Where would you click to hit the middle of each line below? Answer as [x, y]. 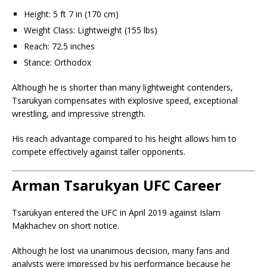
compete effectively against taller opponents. [99, 152]
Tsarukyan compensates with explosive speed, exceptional [125, 101]
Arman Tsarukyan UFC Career [117, 185]
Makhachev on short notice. [66, 226]
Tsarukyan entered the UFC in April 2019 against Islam [116, 213]
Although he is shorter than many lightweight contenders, [122, 88]
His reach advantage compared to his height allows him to [124, 139]
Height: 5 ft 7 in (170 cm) [71, 14]
